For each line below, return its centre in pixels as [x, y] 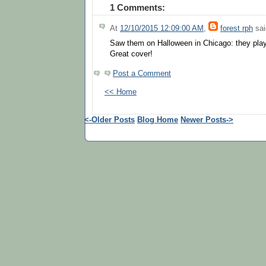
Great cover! [131, 54]
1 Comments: [137, 8]
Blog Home [158, 120]
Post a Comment [142, 74]
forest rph [237, 29]
